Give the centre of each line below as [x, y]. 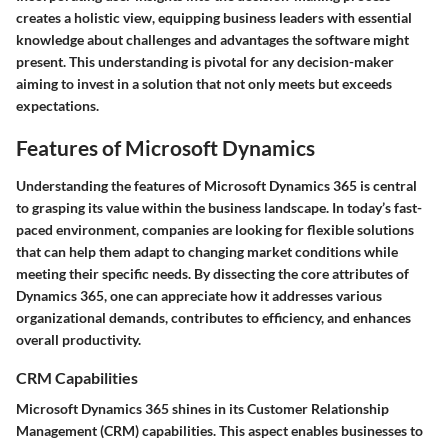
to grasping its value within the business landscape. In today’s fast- [219, 207]
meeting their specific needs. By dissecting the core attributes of [212, 273]
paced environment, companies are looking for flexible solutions [215, 229]
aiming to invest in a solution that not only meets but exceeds [204, 84]
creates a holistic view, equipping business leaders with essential [214, 18]
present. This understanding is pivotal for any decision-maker [205, 62]
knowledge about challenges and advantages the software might [212, 40]
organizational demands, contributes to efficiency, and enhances [213, 317]
